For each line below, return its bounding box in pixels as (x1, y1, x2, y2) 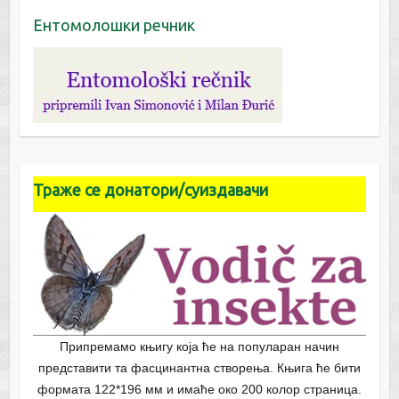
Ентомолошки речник (32, 15, 195, 34)
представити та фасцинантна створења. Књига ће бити (38, 361, 361, 376)
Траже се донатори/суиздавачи (32, 180, 268, 199)
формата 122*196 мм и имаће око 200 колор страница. (37, 382, 362, 397)
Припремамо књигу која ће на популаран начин (60, 339, 339, 354)
